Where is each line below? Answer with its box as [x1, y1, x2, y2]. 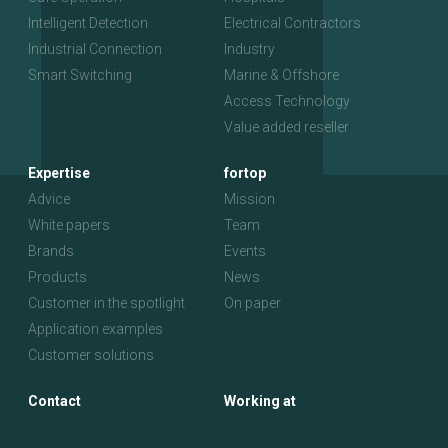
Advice [28, 191, 70, 208]
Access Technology [224, 93, 350, 110]
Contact [28, 393, 81, 410]
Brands [28, 243, 74, 260]
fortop [224, 165, 266, 182]
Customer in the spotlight [28, 295, 185, 312]
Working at [224, 393, 296, 410]
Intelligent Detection [28, 15, 148, 32]
